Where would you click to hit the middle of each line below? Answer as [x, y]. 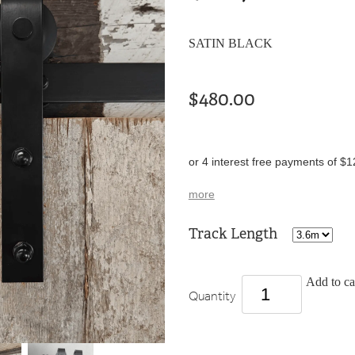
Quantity [213, 296]
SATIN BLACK [230, 44]
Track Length [234, 234]
